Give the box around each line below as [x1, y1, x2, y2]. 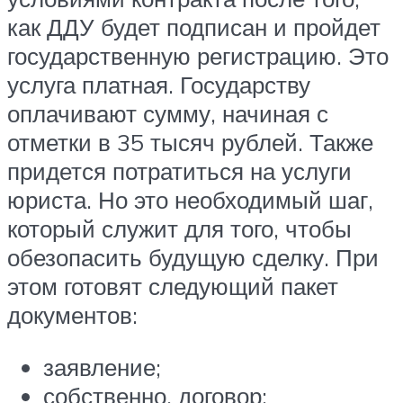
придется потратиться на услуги [7, 157, 352, 186]
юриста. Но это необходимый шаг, [7, 185, 373, 215]
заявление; [43, 352, 161, 381]
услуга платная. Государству [7, 70, 310, 100]
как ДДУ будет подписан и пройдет [7, 13, 381, 42]
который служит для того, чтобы [7, 214, 352, 244]
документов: [7, 300, 138, 330]
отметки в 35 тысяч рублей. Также [7, 128, 373, 157]
